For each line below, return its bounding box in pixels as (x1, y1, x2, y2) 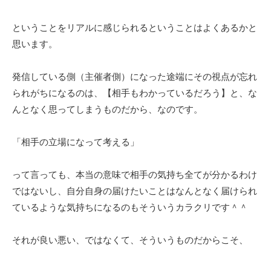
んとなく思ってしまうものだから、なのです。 (12, 104, 203, 114)
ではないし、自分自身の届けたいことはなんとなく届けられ (12, 186, 257, 196)
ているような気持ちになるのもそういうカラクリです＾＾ (12, 202, 248, 212)
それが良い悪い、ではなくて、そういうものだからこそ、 (12, 235, 248, 245)
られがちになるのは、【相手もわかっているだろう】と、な (12, 88, 257, 98)
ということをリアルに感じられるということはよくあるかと (12, 22, 257, 33)
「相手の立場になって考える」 (12, 137, 139, 147)
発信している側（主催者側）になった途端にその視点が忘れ (12, 71, 257, 82)
